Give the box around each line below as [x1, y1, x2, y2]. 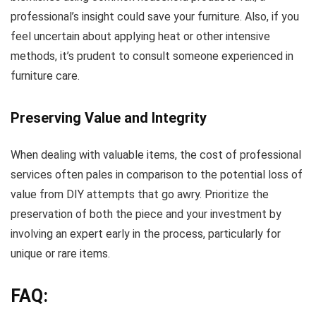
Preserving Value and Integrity [11, 109, 207, 127]
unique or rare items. [11, 247, 110, 261]
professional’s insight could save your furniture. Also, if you [11, 10, 299, 24]
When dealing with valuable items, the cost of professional [11, 148, 301, 162]
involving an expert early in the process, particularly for [11, 227, 281, 241]
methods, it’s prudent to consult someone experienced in [11, 49, 293, 63]
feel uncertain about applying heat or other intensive [11, 30, 270, 44]
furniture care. [11, 69, 80, 83]
